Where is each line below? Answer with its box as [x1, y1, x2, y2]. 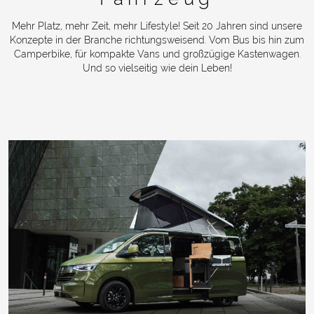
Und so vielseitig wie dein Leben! [82, 62, 232, 74]
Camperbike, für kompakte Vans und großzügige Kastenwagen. [13, 48, 301, 60]
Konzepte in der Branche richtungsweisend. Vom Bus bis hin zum [10, 34, 304, 46]
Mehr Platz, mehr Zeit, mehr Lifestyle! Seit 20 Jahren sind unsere [12, 20, 302, 32]
